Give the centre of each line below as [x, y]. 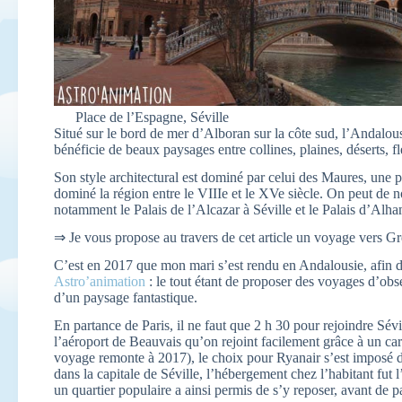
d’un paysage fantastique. [126, 298]
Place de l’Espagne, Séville [152, 117]
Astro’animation [100, 282]
